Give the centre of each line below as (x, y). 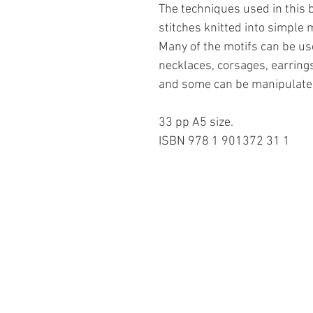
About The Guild (187, 247)
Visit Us (158, 296)
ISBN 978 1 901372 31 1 (224, 141)
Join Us (158, 271)
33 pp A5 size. (196, 122)
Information (200, 205)
